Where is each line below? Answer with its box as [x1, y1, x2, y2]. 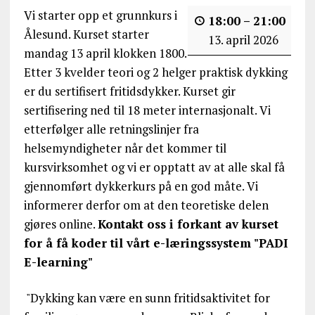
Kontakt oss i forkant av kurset [97, 215, 278, 232]
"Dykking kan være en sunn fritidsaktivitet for [23, 289, 270, 306]
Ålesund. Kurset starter [23, 25, 149, 42]
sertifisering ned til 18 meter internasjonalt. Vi [23, 101, 271, 118]
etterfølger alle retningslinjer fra [23, 120, 199, 137]
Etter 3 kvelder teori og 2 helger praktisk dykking [23, 63, 288, 80]
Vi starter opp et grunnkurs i [23, 6, 177, 23]
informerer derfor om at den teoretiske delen [23, 196, 269, 213]
